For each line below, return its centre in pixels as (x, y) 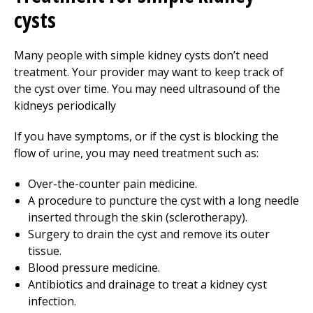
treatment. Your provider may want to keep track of (149, 72)
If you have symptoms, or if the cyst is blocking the (146, 136)
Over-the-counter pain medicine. (112, 184)
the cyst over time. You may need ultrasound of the (147, 89)
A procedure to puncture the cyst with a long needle (163, 201)
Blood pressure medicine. (94, 268)
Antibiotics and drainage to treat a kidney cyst (147, 284)
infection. (52, 301)
